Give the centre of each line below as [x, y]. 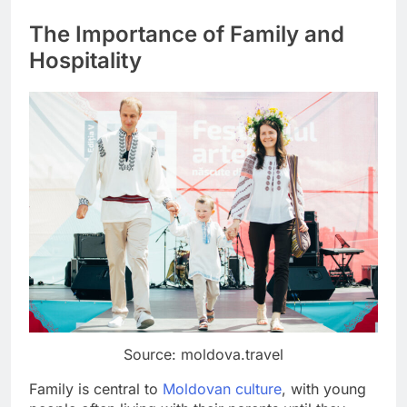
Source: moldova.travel [203, 355]
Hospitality [85, 61]
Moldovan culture [222, 389]
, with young [324, 389]
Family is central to [96, 389]
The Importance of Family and [187, 35]
